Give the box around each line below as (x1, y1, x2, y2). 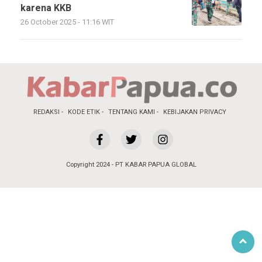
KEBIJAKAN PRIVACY (163, 107, 226, 117)
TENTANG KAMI (108, 107, 155, 117)
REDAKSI (33, 107, 60, 117)
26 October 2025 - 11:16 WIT (20, 17, 114, 27)
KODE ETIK (68, 107, 100, 117)
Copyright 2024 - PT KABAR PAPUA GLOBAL (65, 160, 196, 170)
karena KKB (20, 1, 71, 15)
